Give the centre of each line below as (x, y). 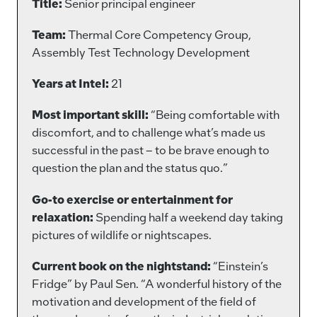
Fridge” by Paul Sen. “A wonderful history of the (157, 283)
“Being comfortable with (214, 115)
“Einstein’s (240, 265)
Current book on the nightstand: (121, 265)
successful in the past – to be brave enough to (151, 150)
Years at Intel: (70, 83)
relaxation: (63, 217)
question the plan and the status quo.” (130, 168)
